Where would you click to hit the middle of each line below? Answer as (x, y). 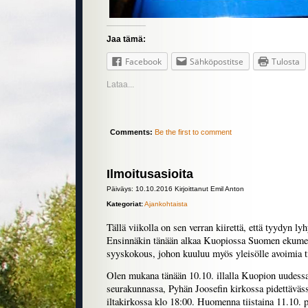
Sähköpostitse (217, 62)
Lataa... (120, 85)
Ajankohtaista (166, 204)
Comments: (131, 132)
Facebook (143, 62)
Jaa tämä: (126, 39)
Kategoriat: (125, 204)
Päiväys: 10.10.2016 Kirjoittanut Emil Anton (175, 189)
